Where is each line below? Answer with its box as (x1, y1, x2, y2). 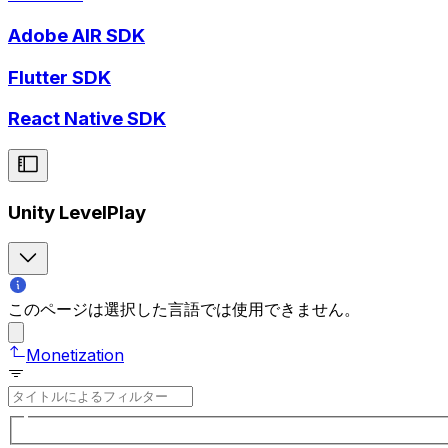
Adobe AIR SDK (8, 23, 145, 47)
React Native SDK (8, 107, 166, 131)
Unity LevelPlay (8, 200, 146, 224)
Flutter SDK (8, 65, 111, 89)
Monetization (26, 345, 124, 366)
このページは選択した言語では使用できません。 (8, 299, 360, 320)
